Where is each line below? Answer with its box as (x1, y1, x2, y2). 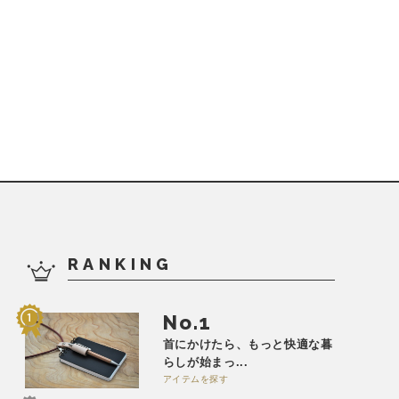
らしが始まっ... (162, 355, 248, 369)
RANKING (68, 255, 174, 273)
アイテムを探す (162, 374, 229, 384)
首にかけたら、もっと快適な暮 (162, 338, 333, 351)
